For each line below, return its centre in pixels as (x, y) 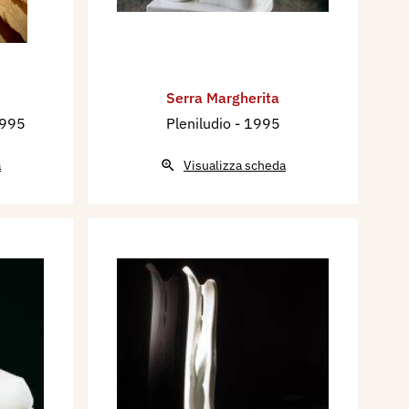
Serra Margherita (223, 98)
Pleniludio (200, 124)
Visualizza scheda (235, 166)
